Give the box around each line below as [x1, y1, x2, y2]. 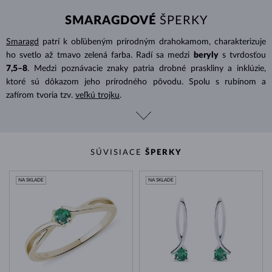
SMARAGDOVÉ [64, 14, 156, 27]
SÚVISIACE [90, 148, 145, 157]
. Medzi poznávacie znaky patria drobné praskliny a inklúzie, [27, 64, 266, 73]
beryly [193, 50, 219, 59]
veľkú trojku [75, 90, 120, 100]
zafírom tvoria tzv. [6, 90, 73, 100]
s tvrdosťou [222, 50, 267, 59]
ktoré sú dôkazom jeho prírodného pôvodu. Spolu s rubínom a [6, 77, 266, 86]
